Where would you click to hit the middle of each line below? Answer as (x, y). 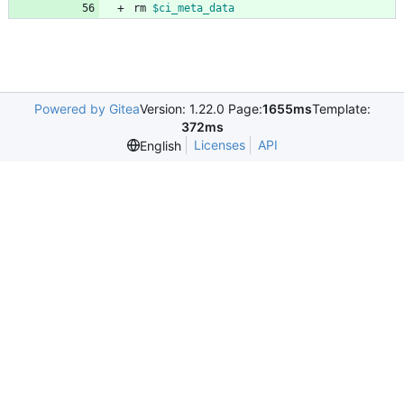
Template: (341, 109)
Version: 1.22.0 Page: (201, 109)
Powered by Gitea (87, 109)
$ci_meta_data (193, 9)
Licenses (219, 145)
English (160, 145)
